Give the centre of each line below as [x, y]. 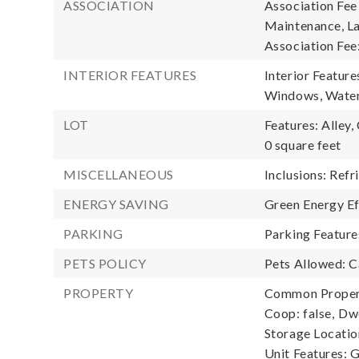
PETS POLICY [105, 263]
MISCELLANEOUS [119, 174]
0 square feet [303, 145]
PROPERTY [99, 293]
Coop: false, [299, 313]
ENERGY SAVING [116, 204]
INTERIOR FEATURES [130, 75]
